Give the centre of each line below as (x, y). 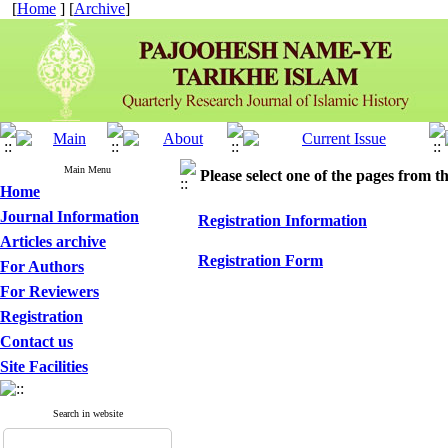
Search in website (87, 413)
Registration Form (260, 260)
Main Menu (87, 169)
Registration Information (282, 220)
